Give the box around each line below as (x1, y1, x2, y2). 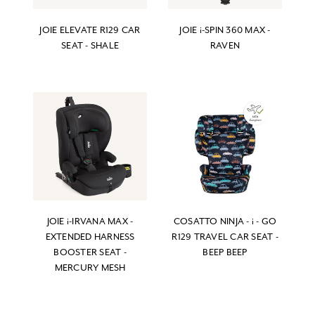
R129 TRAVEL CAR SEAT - (172, 231, 278, 243)
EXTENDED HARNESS (45, 231, 135, 243)
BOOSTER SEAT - (53, 246, 127, 259)
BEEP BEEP (202, 246, 247, 259)
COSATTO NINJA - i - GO (173, 215, 277, 228)
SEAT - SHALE (61, 39, 119, 51)
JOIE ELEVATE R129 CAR (39, 23, 141, 36)
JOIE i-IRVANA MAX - (46, 215, 134, 228)
